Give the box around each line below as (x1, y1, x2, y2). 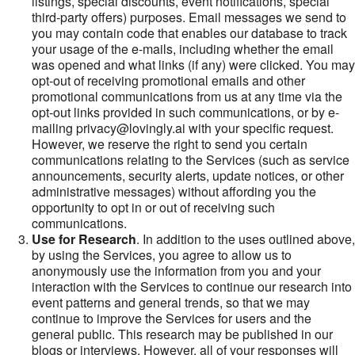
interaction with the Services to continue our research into (32, 277, 352, 296)
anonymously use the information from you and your (32, 261, 321, 280)
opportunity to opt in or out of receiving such (32, 198, 275, 216)
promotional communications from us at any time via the (32, 87, 342, 105)
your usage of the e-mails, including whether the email (32, 40, 334, 58)
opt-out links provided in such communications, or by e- (32, 103, 339, 121)
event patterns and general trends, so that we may (32, 293, 310, 311)
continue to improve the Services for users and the (32, 309, 311, 327)
